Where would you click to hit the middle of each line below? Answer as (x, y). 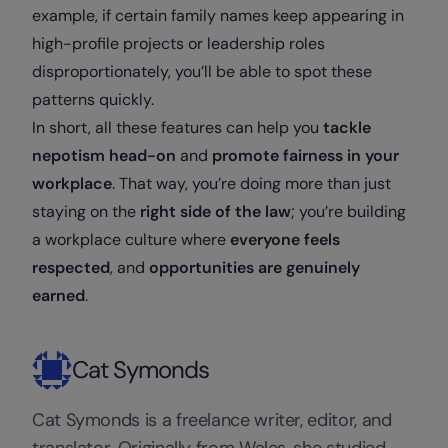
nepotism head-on (104, 155)
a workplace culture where (131, 239)
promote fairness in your (305, 155)
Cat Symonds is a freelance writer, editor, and (212, 419)
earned (58, 295)
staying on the (86, 211)
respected (71, 267)
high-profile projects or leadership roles (178, 43)
